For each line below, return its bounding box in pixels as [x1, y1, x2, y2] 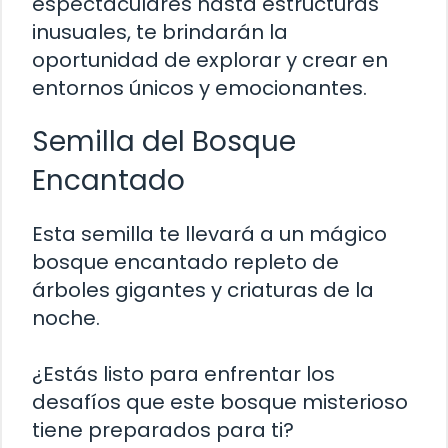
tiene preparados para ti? [32, 415, 294, 444]
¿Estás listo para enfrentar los [32, 359, 335, 388]
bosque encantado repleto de [32, 247, 339, 276]
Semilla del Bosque [32, 121, 296, 161]
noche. [32, 303, 100, 332]
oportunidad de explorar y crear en [32, 45, 388, 74]
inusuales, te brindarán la [32, 17, 288, 46]
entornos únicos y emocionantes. [32, 73, 367, 102]
